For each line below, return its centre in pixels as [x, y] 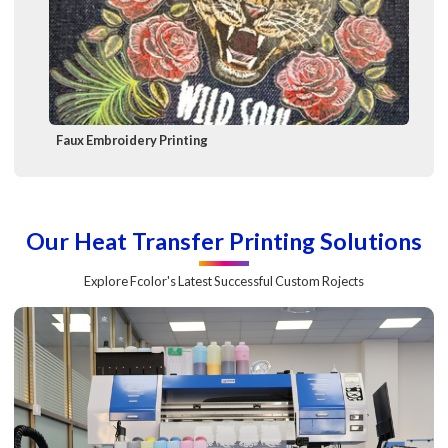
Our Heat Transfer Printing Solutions [224, 240]
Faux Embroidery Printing [132, 140]
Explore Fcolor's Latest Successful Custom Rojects [224, 280]
